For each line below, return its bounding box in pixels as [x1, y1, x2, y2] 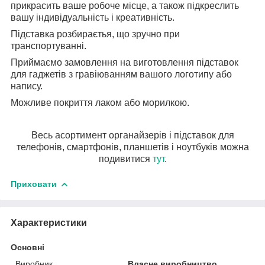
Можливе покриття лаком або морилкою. [11, 97, 189, 108]
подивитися [98, 153, 153, 164]
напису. [11, 80, 43, 91]
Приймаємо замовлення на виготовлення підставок [11, 57, 238, 67]
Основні [11, 242, 44, 252]
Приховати [11, 179, 57, 189]
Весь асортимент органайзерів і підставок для [31, 130, 234, 140]
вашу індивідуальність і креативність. [11, 12, 174, 22]
